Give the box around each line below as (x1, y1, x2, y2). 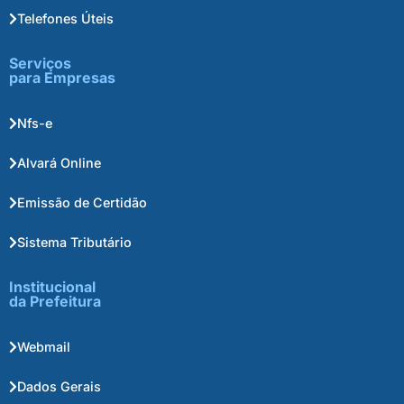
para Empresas (9, 68, 115, 87)
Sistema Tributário (17, 234, 132, 251)
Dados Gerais (17, 379, 101, 395)
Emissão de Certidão (17, 195, 147, 211)
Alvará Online (17, 155, 101, 171)
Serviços (9, 53, 71, 72)
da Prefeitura (9, 291, 101, 310)
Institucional (9, 277, 96, 296)
